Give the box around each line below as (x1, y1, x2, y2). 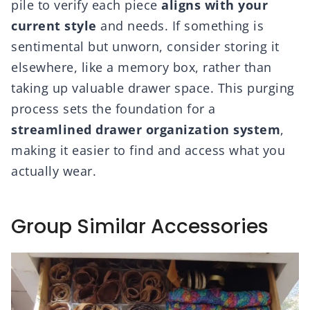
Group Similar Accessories (11, 213, 268, 241)
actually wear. (11, 163, 96, 180)
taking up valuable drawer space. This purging (11, 80, 295, 97)
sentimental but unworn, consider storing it (11, 38, 280, 55)
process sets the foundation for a (11, 100, 216, 118)
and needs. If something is (96, 17, 264, 35)
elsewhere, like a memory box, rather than (11, 59, 272, 76)
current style (11, 17, 97, 35)
